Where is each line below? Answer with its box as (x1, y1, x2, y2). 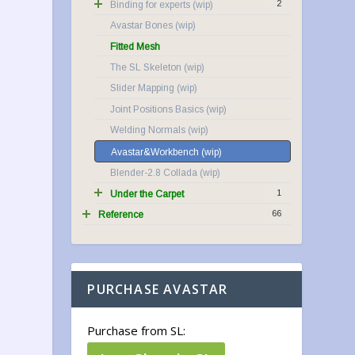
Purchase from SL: (87, 322, 186, 338)
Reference (98, 208, 144, 220)
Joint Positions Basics (110, 103, 204, 115)
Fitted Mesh (110, 40, 161, 52)
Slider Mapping (110, 82, 175, 94)
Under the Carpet (110, 188, 185, 200)
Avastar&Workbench (111, 146, 200, 158)
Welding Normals (110, 124, 186, 136)
